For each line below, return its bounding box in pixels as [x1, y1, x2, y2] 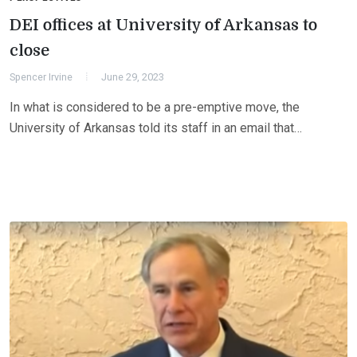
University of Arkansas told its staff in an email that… [10, 120, 302, 135]
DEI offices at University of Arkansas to [10, 15, 317, 34]
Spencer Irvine [10, 70, 73, 83]
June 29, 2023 [101, 70, 164, 83]
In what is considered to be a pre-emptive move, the [10, 99, 300, 115]
